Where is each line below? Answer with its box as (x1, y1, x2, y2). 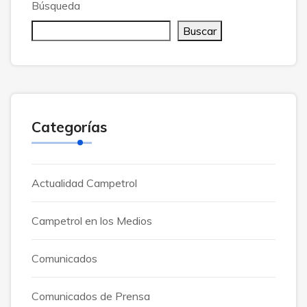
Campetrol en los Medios (32, 214, 152, 228)
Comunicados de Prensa (32, 289, 150, 304)
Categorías (32, 118, 107, 136)
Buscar (183, 24, 217, 38)
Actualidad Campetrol (32, 176, 137, 191)
